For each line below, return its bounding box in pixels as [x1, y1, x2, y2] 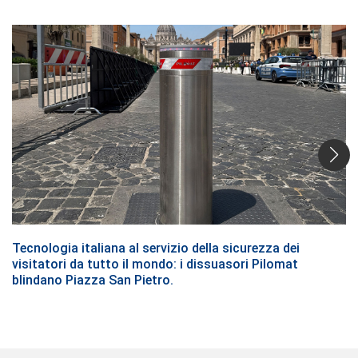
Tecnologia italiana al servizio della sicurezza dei [12, 240, 300, 256]
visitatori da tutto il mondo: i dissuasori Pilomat [12, 256, 298, 272]
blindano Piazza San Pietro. [12, 272, 173, 288]
